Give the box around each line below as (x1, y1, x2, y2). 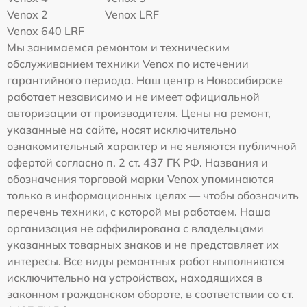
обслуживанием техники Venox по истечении (7, 57, 249, 71)
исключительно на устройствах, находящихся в (7, 271, 262, 284)
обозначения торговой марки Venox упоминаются (7, 172, 274, 186)
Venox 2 (7, 8, 48, 21)
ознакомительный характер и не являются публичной (7, 139, 297, 153)
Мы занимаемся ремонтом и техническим (7, 40, 230, 54)
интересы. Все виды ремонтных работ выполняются (7, 254, 284, 268)
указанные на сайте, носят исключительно (7, 123, 236, 136)
